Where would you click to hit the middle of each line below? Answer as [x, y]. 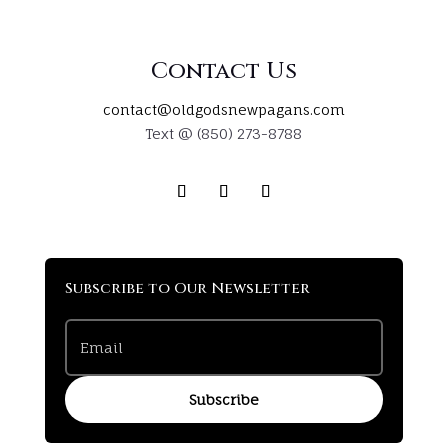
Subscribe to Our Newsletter [187, 288]
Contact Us [223, 71]
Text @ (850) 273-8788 [224, 133]
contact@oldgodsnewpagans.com [223, 109]
